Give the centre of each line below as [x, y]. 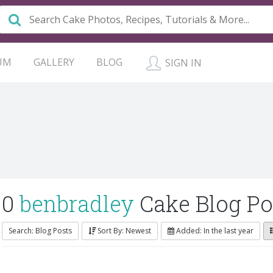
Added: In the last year [215, 231]
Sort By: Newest [124, 231]
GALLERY [54, 62]
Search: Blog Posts [40, 231]
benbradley [77, 204]
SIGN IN [182, 63]
